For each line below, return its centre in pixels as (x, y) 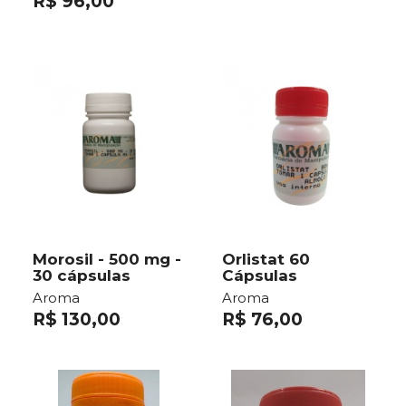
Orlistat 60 (266, 260)
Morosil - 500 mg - (107, 260)
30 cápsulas (82, 276)
